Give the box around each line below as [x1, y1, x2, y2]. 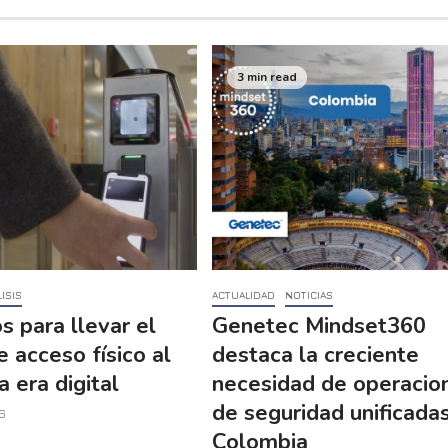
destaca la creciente [211, 340, 419, 371]
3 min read [236, 68, 297, 85]
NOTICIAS [284, 289, 333, 302]
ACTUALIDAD [211, 289, 275, 302]
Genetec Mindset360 [211, 311, 426, 342]
